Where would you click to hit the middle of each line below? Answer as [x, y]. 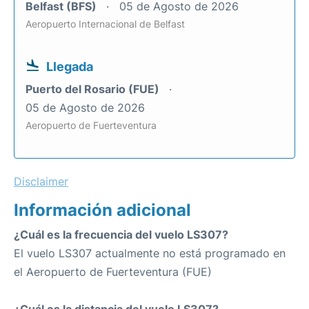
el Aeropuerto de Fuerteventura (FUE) [113, 272]
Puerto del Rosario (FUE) [94, 89]
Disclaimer [41, 181]
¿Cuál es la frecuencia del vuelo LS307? [121, 235]
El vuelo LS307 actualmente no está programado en [150, 253]
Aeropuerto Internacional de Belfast [105, 24]
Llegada [70, 67]
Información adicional [102, 210]
